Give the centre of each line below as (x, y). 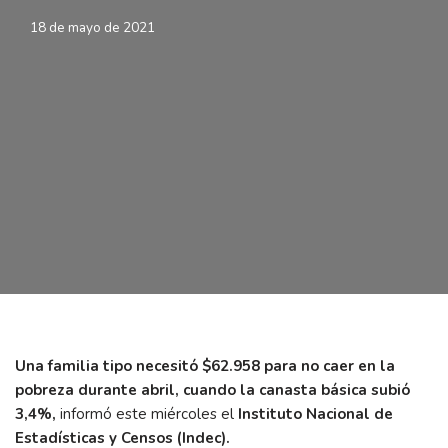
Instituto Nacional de (315, 414)
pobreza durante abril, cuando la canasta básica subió (212, 390)
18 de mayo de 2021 (92, 27)
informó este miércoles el (147, 414)
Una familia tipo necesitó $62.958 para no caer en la (205, 366)
